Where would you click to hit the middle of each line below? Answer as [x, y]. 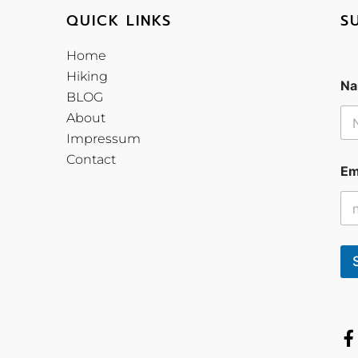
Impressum [103, 139]
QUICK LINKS [119, 21]
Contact [91, 160]
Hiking [87, 77]
